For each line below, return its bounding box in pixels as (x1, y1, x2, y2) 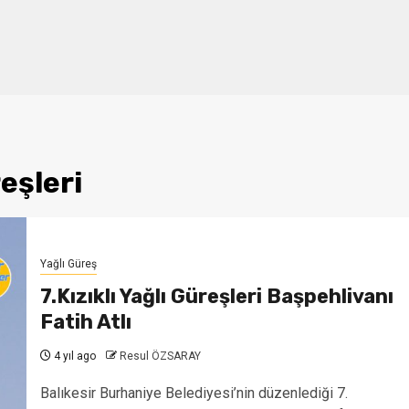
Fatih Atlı (39, 309, 131, 334)
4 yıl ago (50, 349, 96, 362)
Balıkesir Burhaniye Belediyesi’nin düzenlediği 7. (39, 383, 348, 402)
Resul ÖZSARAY (119, 349, 201, 362)
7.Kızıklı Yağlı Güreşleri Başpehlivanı (39, 283, 393, 309)
